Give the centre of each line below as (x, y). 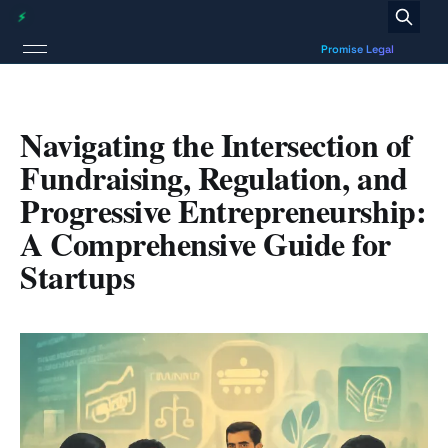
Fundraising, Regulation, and (214, 177)
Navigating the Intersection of (216, 144)
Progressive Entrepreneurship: (223, 210)
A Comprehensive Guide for (205, 243)
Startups (77, 276)
